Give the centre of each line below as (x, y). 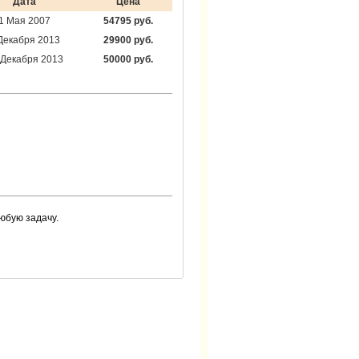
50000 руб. (128, 60)
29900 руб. (128, 40)
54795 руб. (128, 21)
